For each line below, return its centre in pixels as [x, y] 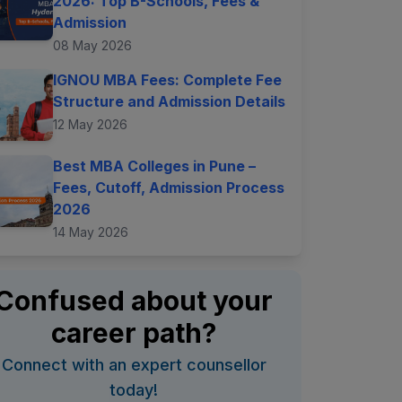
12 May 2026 [90, 125]
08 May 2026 [92, 46]
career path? [134, 333]
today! [134, 390]
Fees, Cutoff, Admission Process [168, 188]
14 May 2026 [90, 232]
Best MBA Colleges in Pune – [154, 166]
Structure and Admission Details [169, 102]
